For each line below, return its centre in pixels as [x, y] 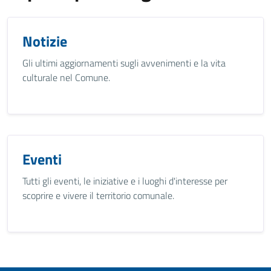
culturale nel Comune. [66, 77]
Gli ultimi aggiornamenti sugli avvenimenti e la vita [124, 63]
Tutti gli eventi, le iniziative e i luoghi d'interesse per [125, 181]
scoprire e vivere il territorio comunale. [98, 195]
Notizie [45, 41]
